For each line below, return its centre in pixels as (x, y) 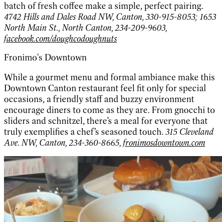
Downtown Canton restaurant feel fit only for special (105, 88)
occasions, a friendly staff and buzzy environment (99, 99)
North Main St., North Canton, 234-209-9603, (85, 28)
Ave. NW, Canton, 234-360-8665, (63, 143)
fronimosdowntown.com (164, 143)
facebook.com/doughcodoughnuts (60, 39)
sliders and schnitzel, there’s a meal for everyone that (106, 121)
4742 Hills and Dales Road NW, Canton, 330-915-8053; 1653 (110, 17)
